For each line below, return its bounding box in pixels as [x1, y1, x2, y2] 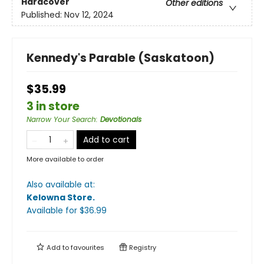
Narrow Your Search [27, 114, 96, 125]
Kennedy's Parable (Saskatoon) [27, 50, 214, 67]
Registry [127, 243, 156, 253]
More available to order [27, 154, 104, 164]
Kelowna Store [27, 192, 93, 204]
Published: [21, 8, 64, 21]
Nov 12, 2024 [64, 8, 114, 21]
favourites [71, 243, 104, 253]
